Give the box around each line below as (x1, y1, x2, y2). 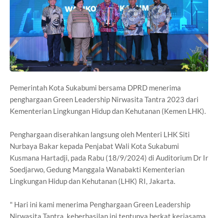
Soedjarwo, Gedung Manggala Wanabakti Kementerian (10, 164, 184, 174)
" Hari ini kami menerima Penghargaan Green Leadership (10, 200, 190, 209)
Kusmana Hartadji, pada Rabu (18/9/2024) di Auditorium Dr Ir (10, 153, 208, 162)
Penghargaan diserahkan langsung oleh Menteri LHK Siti (10, 129, 190, 139)
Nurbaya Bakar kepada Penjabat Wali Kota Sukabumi (10, 141, 179, 150)
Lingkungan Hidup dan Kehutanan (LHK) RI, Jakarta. (10, 176, 175, 185)
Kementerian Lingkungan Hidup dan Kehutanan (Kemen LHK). (10, 106, 206, 115)
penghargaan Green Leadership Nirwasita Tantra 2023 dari (10, 94, 199, 104)
